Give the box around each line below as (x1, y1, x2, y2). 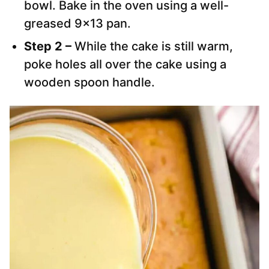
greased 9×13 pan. (24, 16, 131, 31)
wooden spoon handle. (24, 75, 155, 90)
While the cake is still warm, (74, 39, 233, 54)
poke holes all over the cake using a (24, 57, 226, 72)
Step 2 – (24, 39, 74, 54)
